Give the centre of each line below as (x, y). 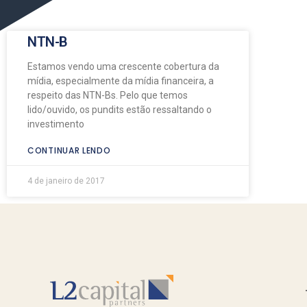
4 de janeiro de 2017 (66, 181)
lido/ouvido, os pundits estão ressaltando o (120, 109)
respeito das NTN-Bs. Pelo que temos (108, 95)
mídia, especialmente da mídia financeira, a (121, 81)
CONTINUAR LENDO (69, 150)
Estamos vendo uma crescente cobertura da (123, 66)
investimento (56, 124)
